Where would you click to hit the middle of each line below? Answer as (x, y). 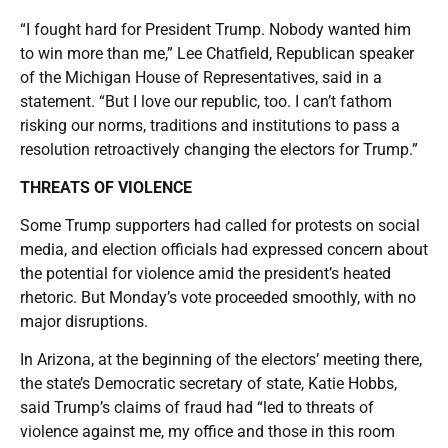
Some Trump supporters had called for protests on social (220, 225)
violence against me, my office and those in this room (207, 431)
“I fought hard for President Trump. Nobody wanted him (215, 29)
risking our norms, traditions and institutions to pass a (210, 125)
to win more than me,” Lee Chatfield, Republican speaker (217, 53)
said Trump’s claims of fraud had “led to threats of (197, 407)
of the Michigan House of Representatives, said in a (201, 77)
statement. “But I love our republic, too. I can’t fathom (206, 101)
